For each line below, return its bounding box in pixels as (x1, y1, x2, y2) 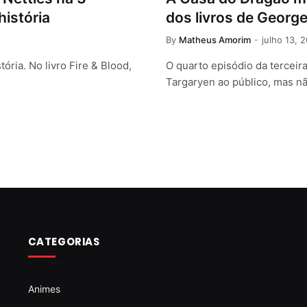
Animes (27, 282, 60, 295)
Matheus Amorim (179, 34, 251, 45)
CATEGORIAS (27, 234, 100, 249)
